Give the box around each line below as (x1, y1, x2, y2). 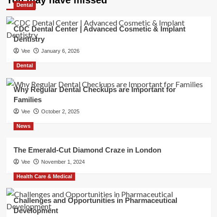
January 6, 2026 (41, 47, 79, 54)
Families (13, 95, 42, 104)
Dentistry (13, 34, 45, 43)
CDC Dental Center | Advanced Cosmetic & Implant (13, 24, 186, 33)
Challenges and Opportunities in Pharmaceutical (13, 196, 177, 204)
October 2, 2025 (41, 108, 79, 114)
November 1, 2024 (41, 158, 85, 165)
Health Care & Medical (16, 173, 72, 179)
